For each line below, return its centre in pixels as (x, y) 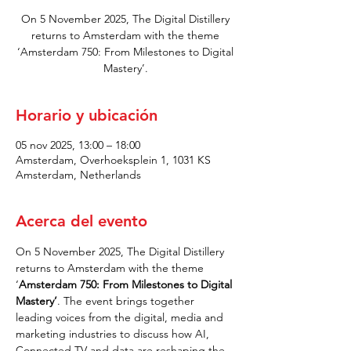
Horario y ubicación (87, 115)
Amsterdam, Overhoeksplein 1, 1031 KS (113, 160)
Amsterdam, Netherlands (78, 175)
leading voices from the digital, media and (121, 317)
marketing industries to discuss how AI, (114, 334)
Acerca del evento (81, 221)
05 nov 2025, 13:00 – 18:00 (78, 145)
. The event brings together (127, 301)
